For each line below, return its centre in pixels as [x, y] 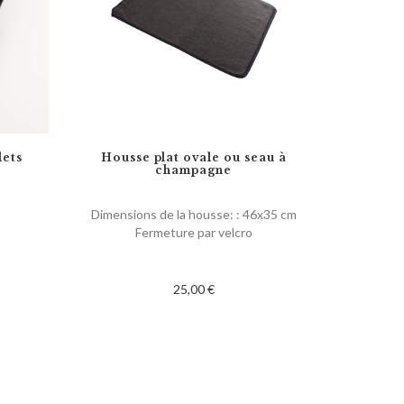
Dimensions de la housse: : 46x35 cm [193, 214]
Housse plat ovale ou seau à [193, 157]
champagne [194, 170]
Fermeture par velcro [193, 232]
